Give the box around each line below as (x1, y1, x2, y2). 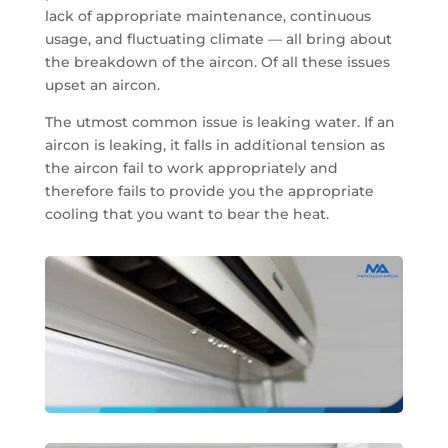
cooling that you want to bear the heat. (44, 205, 329, 223)
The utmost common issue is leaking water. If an (44, 113, 395, 131)
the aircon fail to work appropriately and (44, 159, 338, 177)
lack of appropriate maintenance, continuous (44, 7, 371, 25)
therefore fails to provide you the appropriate (44, 182, 374, 200)
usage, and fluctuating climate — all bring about (44, 30, 392, 48)
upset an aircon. (44, 76, 160, 94)
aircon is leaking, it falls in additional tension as (44, 136, 385, 154)
